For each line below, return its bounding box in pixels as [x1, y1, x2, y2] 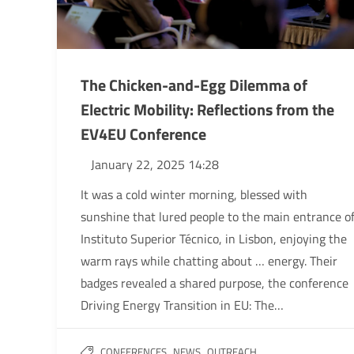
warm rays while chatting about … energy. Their [81, 251, 337, 271]
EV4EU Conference [81, 122, 206, 147]
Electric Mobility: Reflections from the [81, 97, 334, 122]
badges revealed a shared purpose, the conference [81, 273, 348, 293]
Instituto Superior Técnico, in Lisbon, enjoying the [81, 229, 347, 249]
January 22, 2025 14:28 [91, 155, 219, 175]
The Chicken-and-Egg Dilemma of [81, 73, 307, 98]
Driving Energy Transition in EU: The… [81, 296, 284, 315]
